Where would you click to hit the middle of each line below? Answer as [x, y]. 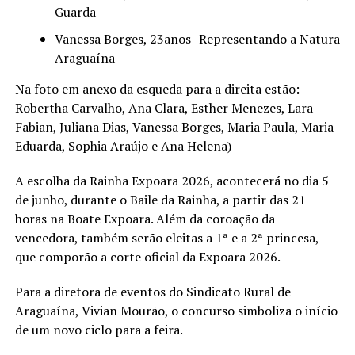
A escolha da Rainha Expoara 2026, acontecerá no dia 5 [172, 180]
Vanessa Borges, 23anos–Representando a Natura [197, 38]
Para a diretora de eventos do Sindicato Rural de [153, 291]
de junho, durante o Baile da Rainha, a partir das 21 [160, 199]
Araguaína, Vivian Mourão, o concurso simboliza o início [176, 310]
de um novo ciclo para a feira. [100, 329]
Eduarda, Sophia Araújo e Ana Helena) [123, 145]
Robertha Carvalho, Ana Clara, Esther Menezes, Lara [164, 107]
